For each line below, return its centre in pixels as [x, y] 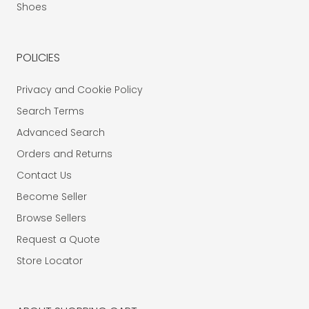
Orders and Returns [64, 154]
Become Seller [51, 197]
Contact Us [44, 175]
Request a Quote [58, 239]
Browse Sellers [51, 218]
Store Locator [49, 261]
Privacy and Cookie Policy [79, 90]
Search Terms [50, 111]
